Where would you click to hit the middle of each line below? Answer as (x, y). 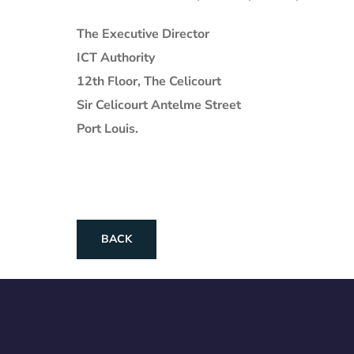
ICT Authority (116, 57)
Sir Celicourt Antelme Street (159, 105)
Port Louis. (107, 128)
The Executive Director (143, 34)
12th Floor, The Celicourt (149, 81)
